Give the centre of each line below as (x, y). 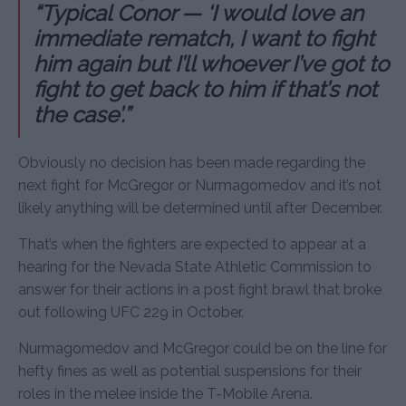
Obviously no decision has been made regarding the (192, 162)
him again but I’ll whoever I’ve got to (211, 63)
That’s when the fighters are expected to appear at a (192, 244)
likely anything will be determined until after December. (200, 208)
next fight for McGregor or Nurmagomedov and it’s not (200, 185)
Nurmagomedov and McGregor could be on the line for (203, 348)
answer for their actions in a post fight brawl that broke (200, 289)
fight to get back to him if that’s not (205, 89)
